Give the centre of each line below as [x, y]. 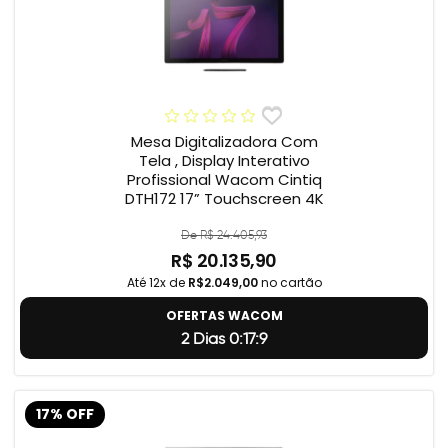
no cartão [289, 283]
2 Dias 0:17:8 [224, 339]
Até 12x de [157, 283]
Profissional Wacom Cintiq [224, 180]
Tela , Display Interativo [224, 161]
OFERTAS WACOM [224, 316]
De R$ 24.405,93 [224, 235]
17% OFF [65, 414]
